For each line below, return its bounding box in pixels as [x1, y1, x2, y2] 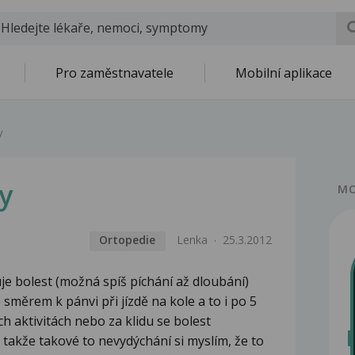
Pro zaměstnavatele [55, 64, 174, 82]
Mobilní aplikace [235, 64, 332, 82]
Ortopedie [99, 232, 156, 248]
